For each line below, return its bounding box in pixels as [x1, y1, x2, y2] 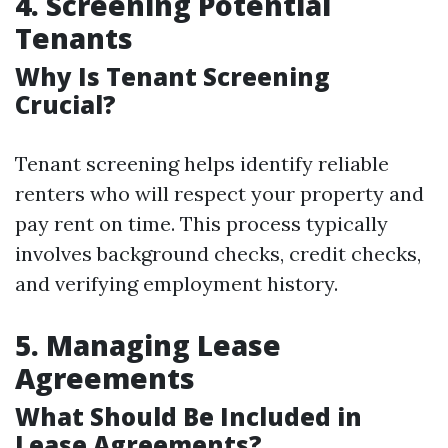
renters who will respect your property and [15, 181, 424, 206]
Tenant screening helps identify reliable [15, 151, 389, 176]
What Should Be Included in [15, 400, 362, 433]
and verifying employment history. [15, 271, 338, 296]
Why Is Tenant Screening [15, 60, 330, 93]
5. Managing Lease [15, 326, 281, 364]
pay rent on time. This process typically [15, 211, 388, 236]
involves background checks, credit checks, [15, 241, 421, 266]
